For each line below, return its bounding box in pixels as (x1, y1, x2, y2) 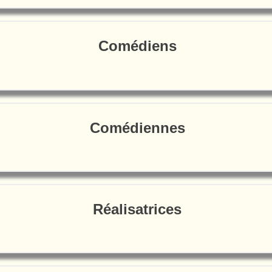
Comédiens (98, 38, 177, 55)
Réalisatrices (93, 200, 182, 217)
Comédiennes (89, 119, 185, 136)
